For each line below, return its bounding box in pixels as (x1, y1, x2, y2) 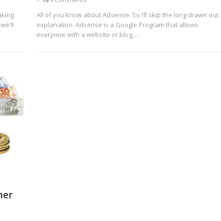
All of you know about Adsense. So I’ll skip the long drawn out (36, 10, 219, 19)
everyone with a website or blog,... (36, 30, 138, 39)
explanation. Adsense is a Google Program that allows (36, 20, 198, 29)
